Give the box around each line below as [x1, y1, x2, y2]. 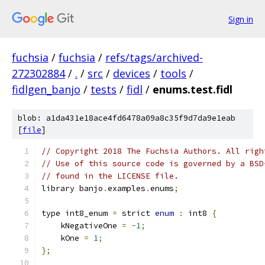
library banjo [41, 183, 103, 193]
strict [117, 208, 155, 218]
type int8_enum [41, 208, 112, 218]
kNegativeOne [41, 221, 122, 231]
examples [108, 183, 146, 193]
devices [113, 66, 150, 80]
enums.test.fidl [153, 82, 232, 96]
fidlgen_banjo [12, 82, 80, 96]
